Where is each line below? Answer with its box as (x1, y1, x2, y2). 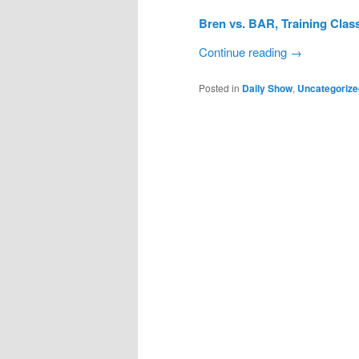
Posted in (199, 81, 240, 95)
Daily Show (242, 81, 292, 96)
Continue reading (199, 42, 290, 60)
